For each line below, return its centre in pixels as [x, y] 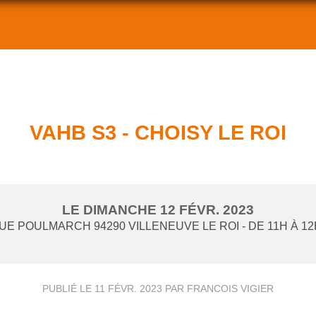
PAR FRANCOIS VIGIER [218, 288]
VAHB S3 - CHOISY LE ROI [158, 132]
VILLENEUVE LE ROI [185, 226]
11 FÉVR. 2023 [128, 288]
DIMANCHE [122, 209]
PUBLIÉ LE [68, 288]
